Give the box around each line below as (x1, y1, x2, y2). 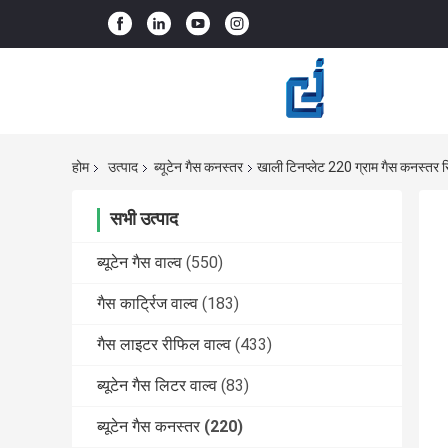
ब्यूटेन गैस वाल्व (97, 253, 182, 273)
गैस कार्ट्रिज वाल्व (97, 294, 198, 314)
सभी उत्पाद (110, 208, 178, 230)
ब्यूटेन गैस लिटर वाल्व (97, 376, 217, 396)
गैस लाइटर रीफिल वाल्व (97, 335, 231, 355)
